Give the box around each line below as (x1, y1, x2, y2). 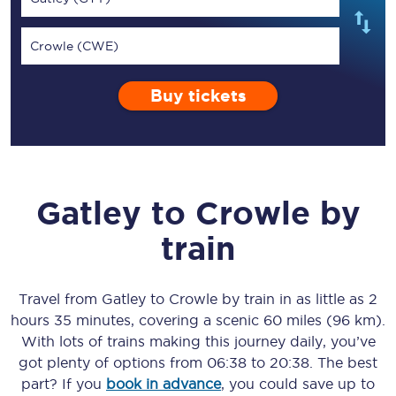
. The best (309, 354, 377, 370)
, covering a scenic (131, 312, 263, 328)
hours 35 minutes (11, 312, 131, 328)
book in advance (106, 376, 221, 392)
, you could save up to (221, 376, 375, 392)
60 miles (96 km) (263, 312, 382, 328)
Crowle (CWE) (30, 39, 118, 53)
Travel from (19, 291, 102, 307)
